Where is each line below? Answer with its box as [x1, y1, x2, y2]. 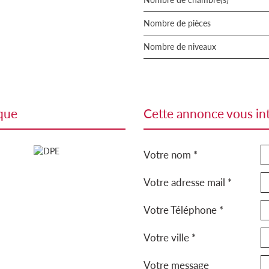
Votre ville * [144, 231, 196, 244]
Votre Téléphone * [144, 204, 223, 216]
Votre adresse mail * [144, 176, 232, 189]
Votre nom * [144, 148, 198, 161]
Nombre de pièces [150, 18, 211, 28]
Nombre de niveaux [150, 41, 216, 52]
